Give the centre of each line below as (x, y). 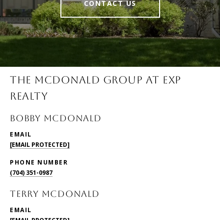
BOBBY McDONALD (56, 118)
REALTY (29, 96)
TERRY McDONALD (55, 194)
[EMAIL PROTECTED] (40, 145)
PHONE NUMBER (39, 163)
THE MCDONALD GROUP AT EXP (96, 80)
